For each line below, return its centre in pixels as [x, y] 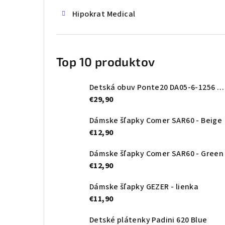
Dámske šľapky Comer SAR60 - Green [157, 154]
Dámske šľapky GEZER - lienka [144, 187]
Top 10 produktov [106, 62]
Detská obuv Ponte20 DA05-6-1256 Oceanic [220, 88]
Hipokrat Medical [104, 14]
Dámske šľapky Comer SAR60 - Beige [156, 121]
